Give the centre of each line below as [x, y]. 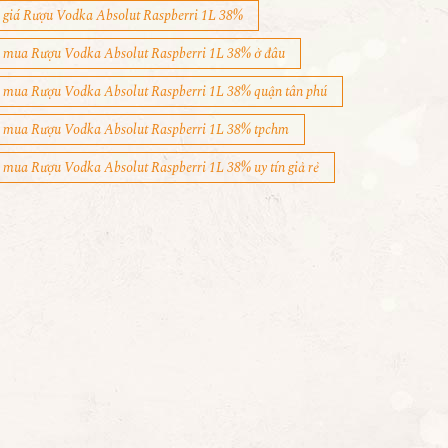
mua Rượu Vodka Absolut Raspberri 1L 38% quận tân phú [164, 91]
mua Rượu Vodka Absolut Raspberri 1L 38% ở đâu [143, 53]
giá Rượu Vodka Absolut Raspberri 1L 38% [122, 15]
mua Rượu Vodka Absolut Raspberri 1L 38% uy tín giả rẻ [160, 167]
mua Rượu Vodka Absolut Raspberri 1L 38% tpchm [145, 129]
